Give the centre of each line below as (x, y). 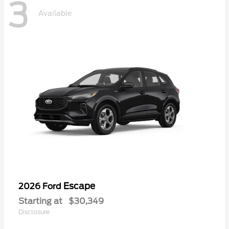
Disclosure (34, 212)
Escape (79, 186)
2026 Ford (41, 186)
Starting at (40, 201)
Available (55, 13)
